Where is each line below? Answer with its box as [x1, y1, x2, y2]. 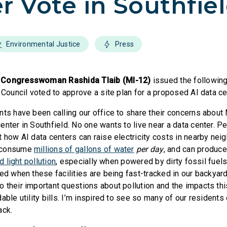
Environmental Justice [6, 40, 81, 48]
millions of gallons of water [34, 144, 134, 154]
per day [136, 144, 164, 154]
